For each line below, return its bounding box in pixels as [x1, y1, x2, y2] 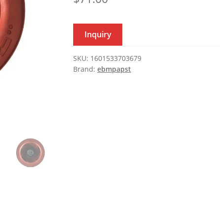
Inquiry [84, 29, 111, 40]
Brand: [73, 64, 98, 74]
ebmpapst [97, 64, 132, 74]
